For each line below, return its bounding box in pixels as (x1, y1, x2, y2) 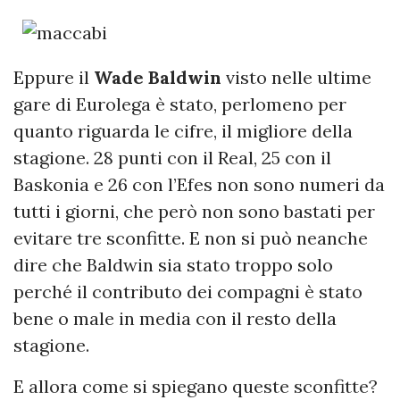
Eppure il (13, 66, 94, 89)
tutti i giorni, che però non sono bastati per (13, 200, 375, 223)
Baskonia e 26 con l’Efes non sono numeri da (13, 173, 385, 196)
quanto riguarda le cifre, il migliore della (13, 120, 353, 143)
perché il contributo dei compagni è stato (13, 280, 362, 304)
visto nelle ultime (221, 66, 371, 89)
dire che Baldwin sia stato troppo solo (13, 254, 333, 277)
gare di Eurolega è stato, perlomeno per (13, 93, 346, 116)
